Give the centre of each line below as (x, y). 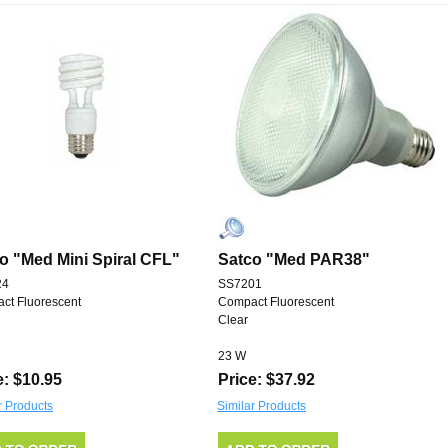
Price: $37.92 (266, 380)
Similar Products (261, 406)
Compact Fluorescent (276, 302)
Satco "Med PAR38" (294, 260)
